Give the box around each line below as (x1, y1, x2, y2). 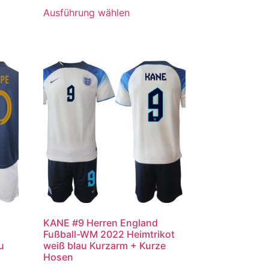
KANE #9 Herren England (43, 217, 159, 229)
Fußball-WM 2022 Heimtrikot (43, 228, 175, 241)
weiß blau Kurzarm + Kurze (43, 240, 166, 252)
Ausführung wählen (43, 6, 130, 19)
